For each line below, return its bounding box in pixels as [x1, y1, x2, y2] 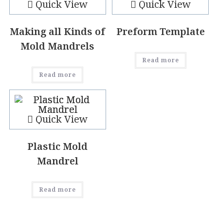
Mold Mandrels [20, 39, 95, 53]
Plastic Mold [27, 139, 88, 153]
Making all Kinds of [10, 25, 106, 38]
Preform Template [116, 25, 205, 38]
